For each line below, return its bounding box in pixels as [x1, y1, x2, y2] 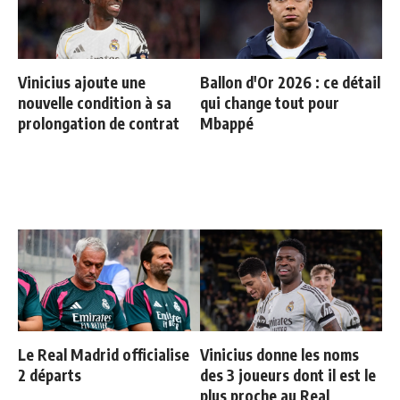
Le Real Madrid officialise [18, 345, 189, 365]
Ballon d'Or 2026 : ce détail [200, 72, 380, 93]
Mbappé [200, 113, 254, 134]
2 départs [18, 365, 81, 386]
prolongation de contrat [18, 113, 179, 134]
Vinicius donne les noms [200, 345, 359, 365]
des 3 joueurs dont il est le [200, 365, 376, 386]
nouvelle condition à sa [18, 93, 171, 113]
